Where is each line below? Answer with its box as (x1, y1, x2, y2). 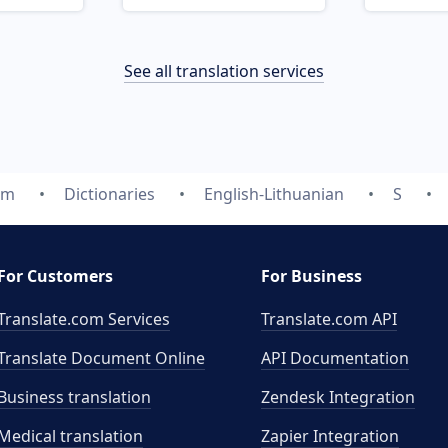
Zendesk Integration (261, 386, 415, 408)
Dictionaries (64, 183, 155, 205)
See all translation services (124, 60, 324, 82)
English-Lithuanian (204, 183, 344, 205)
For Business (261, 265, 362, 287)
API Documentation (261, 347, 409, 369)
